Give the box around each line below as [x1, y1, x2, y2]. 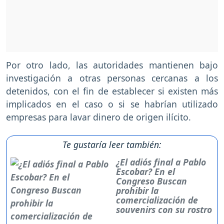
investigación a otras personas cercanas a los [6, 72, 218, 84]
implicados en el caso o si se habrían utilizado [6, 98, 218, 110]
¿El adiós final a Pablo [116, 156, 206, 168]
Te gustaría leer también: [62, 138, 161, 151]
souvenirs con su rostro [116, 203, 212, 216]
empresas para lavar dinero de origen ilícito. [6, 111, 191, 123]
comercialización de [116, 194, 198, 206]
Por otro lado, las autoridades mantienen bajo [6, 59, 218, 71]
